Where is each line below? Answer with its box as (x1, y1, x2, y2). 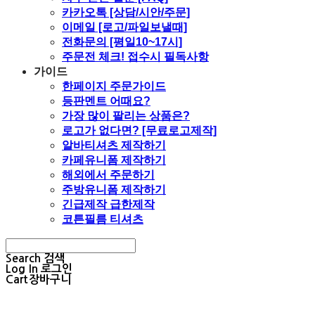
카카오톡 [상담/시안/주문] (62, 6, 190, 18)
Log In (6, 264, 38, 274)
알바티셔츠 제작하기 (62, 139, 166, 151)
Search (6, 253, 41, 264)
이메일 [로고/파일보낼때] (62, 21, 187, 33)
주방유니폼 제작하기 (62, 184, 166, 195)
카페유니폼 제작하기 (62, 154, 166, 166)
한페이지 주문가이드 (62, 80, 166, 92)
